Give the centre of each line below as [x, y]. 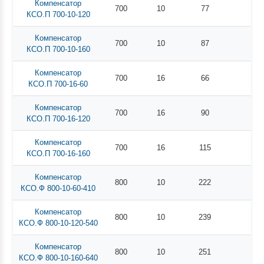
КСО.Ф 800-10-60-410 [58, 188]
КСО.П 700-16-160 [58, 153]
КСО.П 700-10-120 [58, 14]
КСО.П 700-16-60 [58, 84]
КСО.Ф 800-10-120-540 [58, 223]
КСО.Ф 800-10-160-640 [58, 258]
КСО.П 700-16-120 [58, 118]
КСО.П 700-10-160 [58, 49]
